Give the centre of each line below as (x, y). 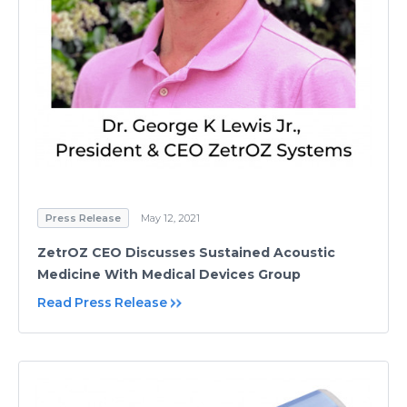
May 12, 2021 (170, 218)
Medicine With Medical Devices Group (169, 274)
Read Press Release (102, 302)
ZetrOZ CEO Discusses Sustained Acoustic (186, 252)
